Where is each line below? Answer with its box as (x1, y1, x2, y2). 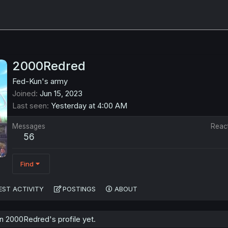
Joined (12, 89, 36, 99)
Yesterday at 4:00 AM (51, 101, 127, 111)
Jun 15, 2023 (40, 89, 82, 99)
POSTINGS (63, 185, 96, 193)
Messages (12, 122, 45, 131)
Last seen (12, 101, 47, 111)
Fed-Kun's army (12, 76, 68, 87)
